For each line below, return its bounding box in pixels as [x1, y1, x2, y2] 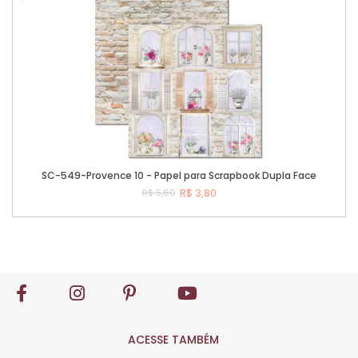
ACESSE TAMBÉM [127, 332, 219, 348]
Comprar [165, 226, 227, 245]
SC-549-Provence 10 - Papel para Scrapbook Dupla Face [42, 168, 316, 182]
